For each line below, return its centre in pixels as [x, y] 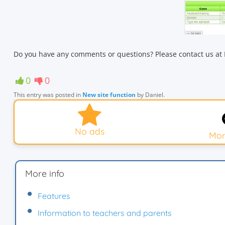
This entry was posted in [48, 94]
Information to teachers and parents [105, 213]
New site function [109, 94]
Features [54, 196]
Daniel [154, 94]
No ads [89, 131]
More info [45, 173]
